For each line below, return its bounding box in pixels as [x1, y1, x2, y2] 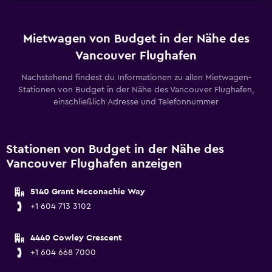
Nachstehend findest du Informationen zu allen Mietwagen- [21, 73, 251, 82]
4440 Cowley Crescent [30, 234, 122, 242]
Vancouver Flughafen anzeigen [6, 158, 182, 170]
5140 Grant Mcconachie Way [30, 188, 145, 196]
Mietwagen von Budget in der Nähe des [22, 33, 250, 45]
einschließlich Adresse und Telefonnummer [53, 98, 219, 106]
